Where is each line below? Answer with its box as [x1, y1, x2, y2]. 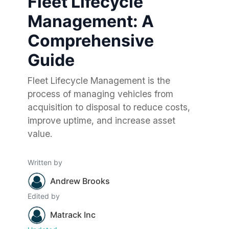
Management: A [28, 11, 154, 31]
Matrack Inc [50, 210, 96, 220]
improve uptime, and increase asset [28, 114, 175, 126]
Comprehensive [28, 30, 154, 51]
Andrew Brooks [50, 176, 110, 187]
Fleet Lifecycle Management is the [28, 75, 170, 86]
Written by [28, 157, 62, 167]
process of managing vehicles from [28, 88, 173, 99]
